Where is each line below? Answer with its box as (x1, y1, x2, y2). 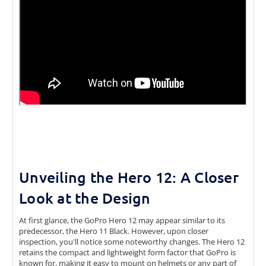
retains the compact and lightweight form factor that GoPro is (19, 247, 236, 258)
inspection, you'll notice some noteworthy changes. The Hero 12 (19, 236, 245, 248)
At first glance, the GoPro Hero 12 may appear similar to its (19, 215, 225, 226)
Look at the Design (19, 188, 151, 208)
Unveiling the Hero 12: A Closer (19, 167, 239, 187)
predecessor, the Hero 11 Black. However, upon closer (19, 226, 208, 237)
